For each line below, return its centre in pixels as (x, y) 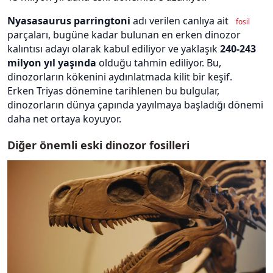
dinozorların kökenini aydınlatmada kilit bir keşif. (121, 76)
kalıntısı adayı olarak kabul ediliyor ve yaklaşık (114, 48)
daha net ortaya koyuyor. (66, 119)
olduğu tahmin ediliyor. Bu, (159, 62)
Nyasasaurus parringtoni (69, 20)
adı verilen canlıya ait (181, 20)
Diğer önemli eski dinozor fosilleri (98, 145)
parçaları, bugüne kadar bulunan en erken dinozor (124, 34)
